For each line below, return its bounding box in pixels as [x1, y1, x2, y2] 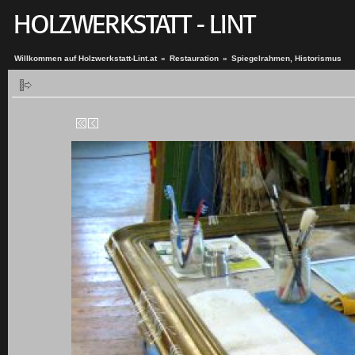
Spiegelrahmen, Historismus [231, 54, 342, 63]
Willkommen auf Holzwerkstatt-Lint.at [14, 54, 157, 63]
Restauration [170, 54, 219, 63]
